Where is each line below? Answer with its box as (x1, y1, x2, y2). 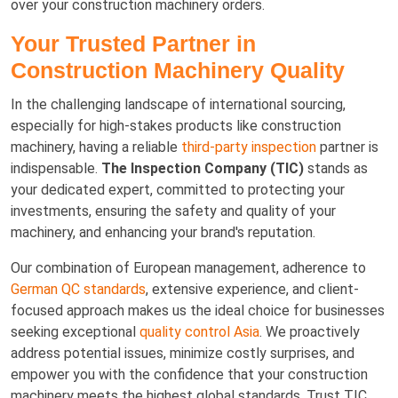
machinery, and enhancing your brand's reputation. (11, 223, 315, 241)
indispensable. (11, 159, 101, 177)
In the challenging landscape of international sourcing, (11, 95, 346, 113)
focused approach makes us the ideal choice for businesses (11, 301, 385, 319)
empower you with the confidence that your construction (11, 365, 368, 383)
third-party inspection (181, 138, 316, 155)
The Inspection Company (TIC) (101, 159, 304, 177)
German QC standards (11, 280, 146, 298)
